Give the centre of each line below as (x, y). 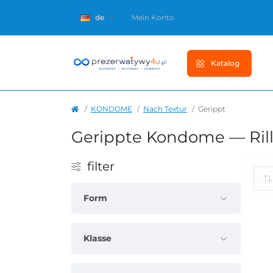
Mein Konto (153, 17)
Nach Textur (165, 109)
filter (101, 167)
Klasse (97, 239)
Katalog (225, 63)
